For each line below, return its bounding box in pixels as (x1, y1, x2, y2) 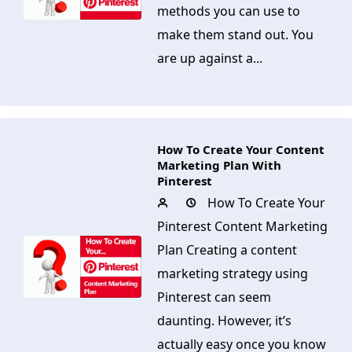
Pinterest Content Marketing (157, 218, 328, 235)
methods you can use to (157, 2, 300, 20)
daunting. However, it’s (157, 312, 291, 329)
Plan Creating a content (157, 241, 297, 258)
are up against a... (157, 49, 262, 67)
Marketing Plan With (157, 157, 281, 173)
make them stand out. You (157, 26, 313, 43)
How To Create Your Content (157, 141, 324, 157)
